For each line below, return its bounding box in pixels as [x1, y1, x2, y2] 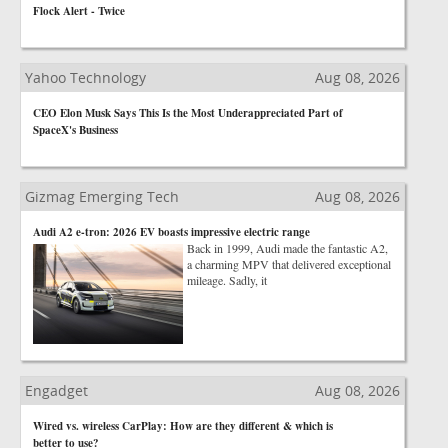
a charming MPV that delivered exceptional [187, 256, 391, 272]
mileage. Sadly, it [187, 272, 267, 288]
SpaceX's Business [33, 122, 118, 138]
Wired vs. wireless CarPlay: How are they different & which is [33, 418, 333, 434]
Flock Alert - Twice [33, 3, 125, 19]
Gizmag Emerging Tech [25, 187, 179, 206]
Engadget [25, 381, 88, 400]
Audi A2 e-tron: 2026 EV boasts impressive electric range [33, 224, 310, 240]
